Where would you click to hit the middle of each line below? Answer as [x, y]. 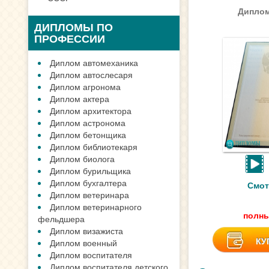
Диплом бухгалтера [88, 183]
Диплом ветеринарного [96, 207]
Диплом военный [83, 243]
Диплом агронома [85, 86]
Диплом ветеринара [89, 195]
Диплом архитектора [91, 110]
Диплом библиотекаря [94, 147]
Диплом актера [80, 98]
